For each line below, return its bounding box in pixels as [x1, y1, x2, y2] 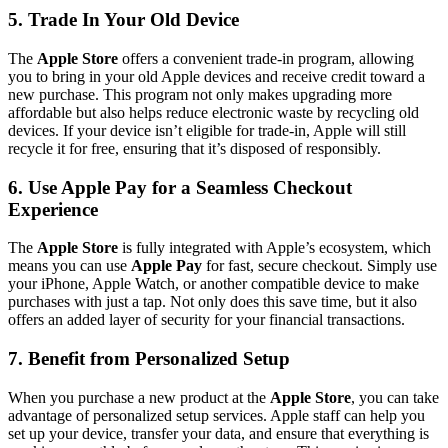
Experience [8, 198, 98, 220]
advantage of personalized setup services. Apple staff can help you [8, 406, 425, 424]
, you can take [351, 388, 439, 406]
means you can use [8, 257, 131, 275]
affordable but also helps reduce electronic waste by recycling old [8, 103, 419, 121]
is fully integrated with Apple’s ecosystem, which [118, 239, 431, 257]
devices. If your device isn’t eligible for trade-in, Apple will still [8, 121, 406, 139]
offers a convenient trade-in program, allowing [118, 49, 414, 67]
